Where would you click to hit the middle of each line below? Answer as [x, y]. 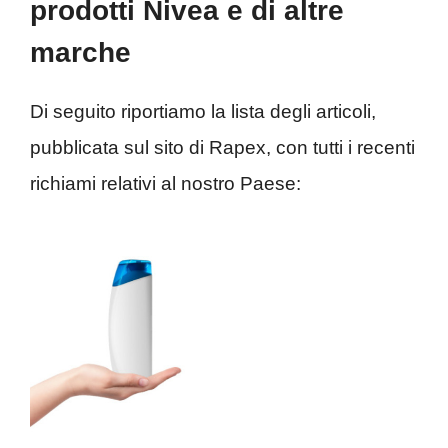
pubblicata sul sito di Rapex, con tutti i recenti [222, 148]
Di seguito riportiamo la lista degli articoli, [203, 112]
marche [80, 53]
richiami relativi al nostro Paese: [165, 184]
